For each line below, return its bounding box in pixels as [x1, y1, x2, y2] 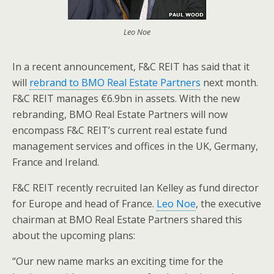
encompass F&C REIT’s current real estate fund [12, 124, 227, 137]
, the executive [196, 197, 261, 210]
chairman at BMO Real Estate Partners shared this [12, 213, 242, 226]
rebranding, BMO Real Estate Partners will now [12, 108, 228, 121]
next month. [201, 76, 258, 89]
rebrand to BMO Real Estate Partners [29, 76, 201, 89]
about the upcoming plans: [12, 229, 135, 242]
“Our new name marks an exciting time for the [12, 254, 223, 268]
